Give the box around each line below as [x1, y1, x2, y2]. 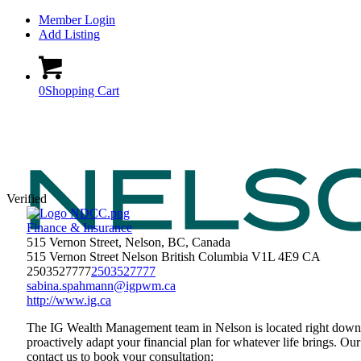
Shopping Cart [45, 84, 119, 98]
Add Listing [39, 27, 100, 41]
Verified [6, 192, 47, 205]
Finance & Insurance [27, 221, 132, 234]
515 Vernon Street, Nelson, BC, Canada [27, 235, 230, 249]
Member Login [39, 13, 115, 27]
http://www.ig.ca [27, 293, 111, 307]
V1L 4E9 [251, 250, 299, 263]
